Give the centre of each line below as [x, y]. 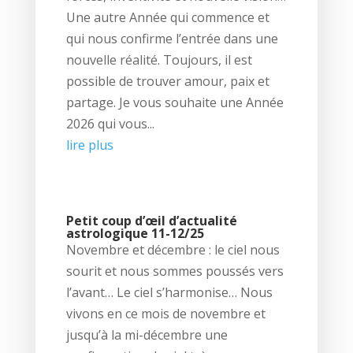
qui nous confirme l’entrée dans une [172, 38]
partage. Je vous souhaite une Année [175, 102]
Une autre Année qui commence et [167, 17]
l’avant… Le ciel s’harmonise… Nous [169, 293]
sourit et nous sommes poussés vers [175, 271]
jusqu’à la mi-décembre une [147, 335]
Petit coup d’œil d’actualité [151, 221]
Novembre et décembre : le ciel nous [173, 250]
